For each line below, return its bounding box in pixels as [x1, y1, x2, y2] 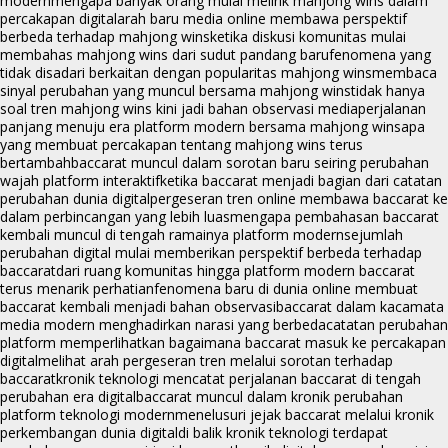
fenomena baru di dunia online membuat [154, 279, 418, 299]
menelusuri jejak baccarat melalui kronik [175, 405, 434, 425]
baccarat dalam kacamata [276, 297, 444, 317]
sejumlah [344, 225, 403, 245]
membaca [372, 63, 437, 83]
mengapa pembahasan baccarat [230, 207, 439, 227]
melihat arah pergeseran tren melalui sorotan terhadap [38, 351, 393, 371]
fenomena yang [329, 45, 431, 65]
